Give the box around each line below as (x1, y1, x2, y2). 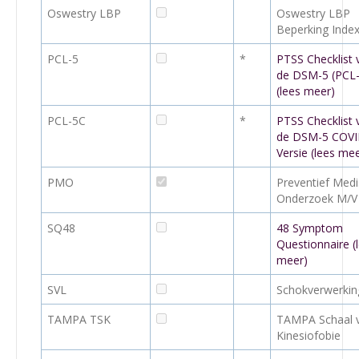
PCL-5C (47, 113, 86, 128)
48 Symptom (276, 220, 343, 236)
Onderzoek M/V (276, 191, 357, 206)
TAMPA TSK (47, 312, 111, 327)
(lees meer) (276, 83, 335, 99)
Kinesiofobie (276, 328, 341, 343)
